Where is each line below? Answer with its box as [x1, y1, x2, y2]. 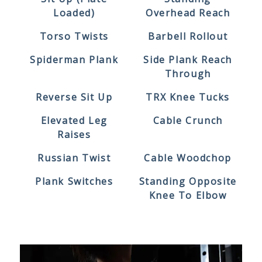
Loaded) [53, 6, 95, 20]
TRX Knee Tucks [146, 91, 230, 104]
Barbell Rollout [148, 30, 228, 43]
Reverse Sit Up [36, 91, 113, 104]
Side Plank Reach [143, 53, 232, 67]
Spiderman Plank [30, 53, 119, 67]
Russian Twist [37, 151, 111, 165]
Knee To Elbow [149, 189, 227, 202]
